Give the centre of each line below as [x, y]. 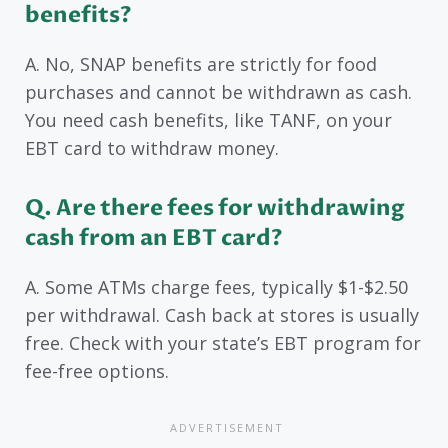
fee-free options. [97, 370]
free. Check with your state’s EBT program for [223, 342]
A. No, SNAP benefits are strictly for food [201, 64]
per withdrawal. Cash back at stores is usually [222, 314]
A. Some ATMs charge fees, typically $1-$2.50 [216, 286]
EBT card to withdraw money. [152, 148]
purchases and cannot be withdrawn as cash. [218, 92]
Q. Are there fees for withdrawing [215, 207]
